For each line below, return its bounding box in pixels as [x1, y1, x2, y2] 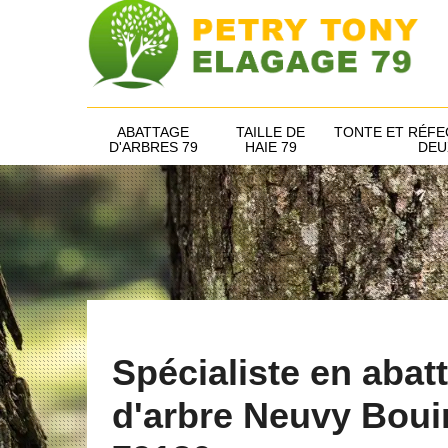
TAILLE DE [236, 124, 305, 141]
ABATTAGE [117, 124, 189, 141]
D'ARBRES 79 [108, 139, 198, 156]
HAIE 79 [244, 139, 297, 156]
